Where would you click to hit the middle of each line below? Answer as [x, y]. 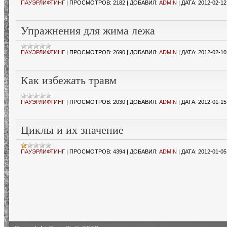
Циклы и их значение [72, 130]
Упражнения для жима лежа [88, 31]
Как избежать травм [69, 80]
